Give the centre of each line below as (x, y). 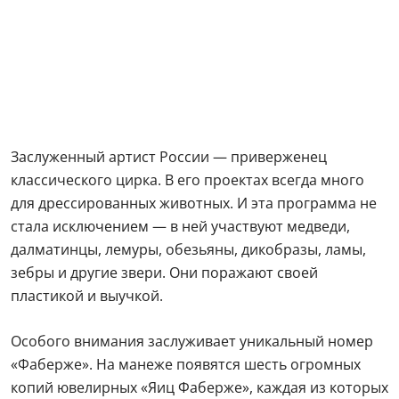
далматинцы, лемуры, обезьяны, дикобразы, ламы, (188, 249)
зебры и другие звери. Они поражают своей (164, 273)
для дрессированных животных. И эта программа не (194, 203)
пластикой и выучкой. (87, 296)
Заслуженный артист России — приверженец (169, 157)
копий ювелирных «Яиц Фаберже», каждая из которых (199, 387)
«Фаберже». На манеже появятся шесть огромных (186, 364)
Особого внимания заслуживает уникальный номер (192, 341)
